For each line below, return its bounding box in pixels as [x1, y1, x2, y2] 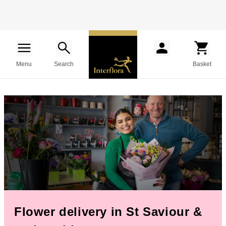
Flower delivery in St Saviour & [14, 205, 202, 218]
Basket [192, 60, 211, 68]
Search [54, 60, 74, 68]
